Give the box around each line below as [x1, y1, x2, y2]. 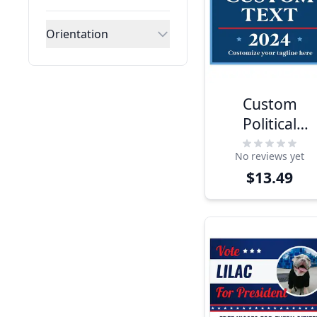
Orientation [46, 26, 108, 42]
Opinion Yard [224, 133, 316, 154]
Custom [242, 93, 297, 115]
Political [243, 113, 297, 134]
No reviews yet [235, 149, 305, 163]
